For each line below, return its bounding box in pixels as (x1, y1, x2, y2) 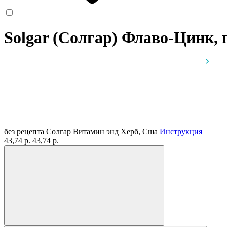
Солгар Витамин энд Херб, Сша (46, 127, 160, 136)
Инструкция (160, 127, 202, 136)
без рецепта (4, 127, 44, 136)
